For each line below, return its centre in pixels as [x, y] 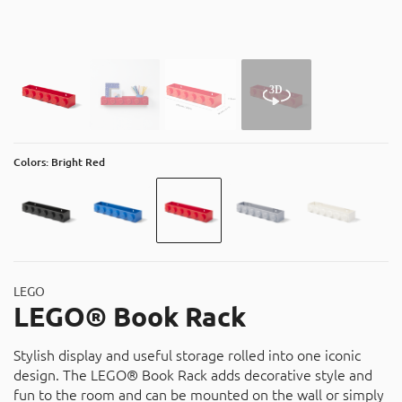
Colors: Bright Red [59, 162]
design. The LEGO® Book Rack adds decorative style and [193, 375]
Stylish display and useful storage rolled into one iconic [187, 355]
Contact [38, 42]
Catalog [38, 77]
